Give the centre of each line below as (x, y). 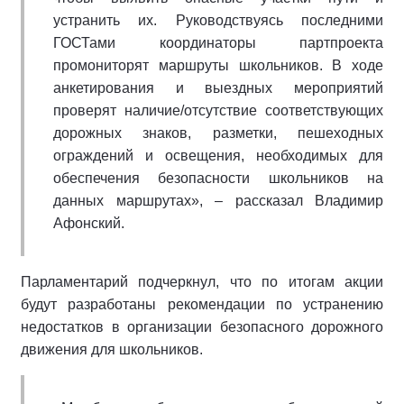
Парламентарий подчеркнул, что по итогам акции (202, 282)
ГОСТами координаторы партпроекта (218, 43)
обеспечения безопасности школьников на (218, 179)
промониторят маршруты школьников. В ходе (218, 66)
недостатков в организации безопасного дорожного (202, 327)
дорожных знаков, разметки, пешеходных (218, 133)
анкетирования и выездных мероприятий (218, 88)
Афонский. (89, 224)
